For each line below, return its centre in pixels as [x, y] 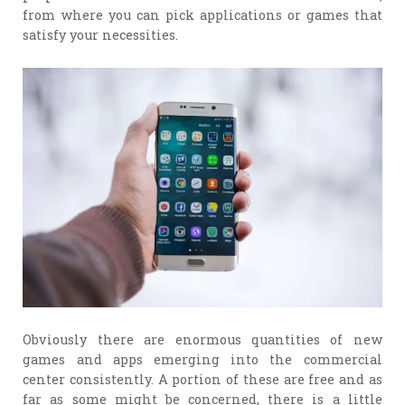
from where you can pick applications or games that [202, 14]
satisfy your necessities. [101, 34]
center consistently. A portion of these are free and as [202, 380]
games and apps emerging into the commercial [202, 360]
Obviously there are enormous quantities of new [202, 340]
